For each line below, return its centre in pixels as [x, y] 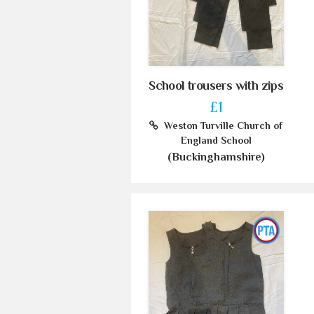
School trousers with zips [216, 86]
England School [216, 141]
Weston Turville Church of [221, 126]
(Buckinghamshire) [216, 157]
